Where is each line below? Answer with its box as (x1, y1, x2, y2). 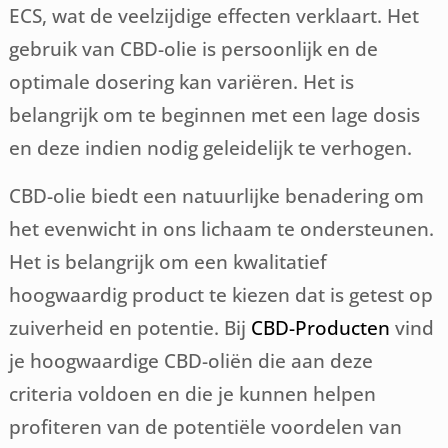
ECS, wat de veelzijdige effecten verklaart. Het (9, 3, 420, 29)
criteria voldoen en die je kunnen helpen (9, 381, 377, 407)
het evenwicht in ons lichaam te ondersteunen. (9, 216, 435, 242)
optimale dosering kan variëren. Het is (9, 69, 355, 95)
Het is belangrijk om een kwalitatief (9, 249, 328, 275)
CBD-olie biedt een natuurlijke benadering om (9, 183, 425, 209)
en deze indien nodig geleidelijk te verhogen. (9, 135, 413, 161)
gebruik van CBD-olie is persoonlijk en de (9, 36, 379, 62)
